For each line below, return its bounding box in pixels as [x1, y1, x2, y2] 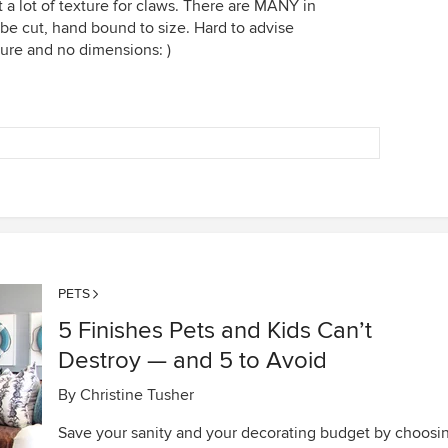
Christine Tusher [80, 385, 194, 405]
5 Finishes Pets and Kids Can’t [58, 316, 372, 345]
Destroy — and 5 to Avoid [58, 346, 327, 375]
